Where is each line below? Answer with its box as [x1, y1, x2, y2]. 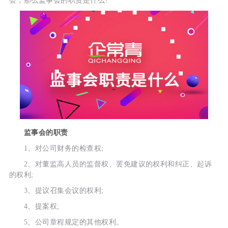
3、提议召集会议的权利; [9, 186, 104, 194]
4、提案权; [9, 202, 60, 210]
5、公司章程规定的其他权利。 [9, 218, 124, 226]
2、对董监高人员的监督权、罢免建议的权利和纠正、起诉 [9, 160, 212, 168]
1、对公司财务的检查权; [9, 144, 104, 152]
